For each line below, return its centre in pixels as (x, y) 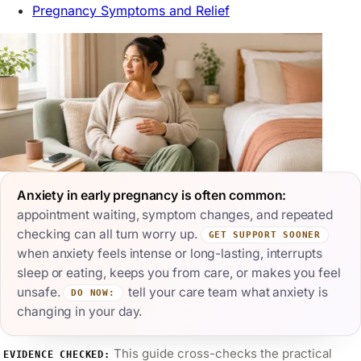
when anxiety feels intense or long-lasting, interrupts (170, 253)
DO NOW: (93, 292)
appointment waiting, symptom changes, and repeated (175, 214)
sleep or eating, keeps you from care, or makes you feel (179, 272)
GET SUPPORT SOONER (264, 234)
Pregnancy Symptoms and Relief (131, 11)
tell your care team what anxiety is (226, 292)
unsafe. (40, 292)
